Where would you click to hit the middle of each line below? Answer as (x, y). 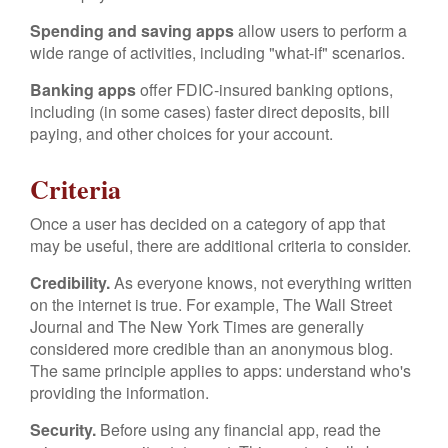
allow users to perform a (320, 30)
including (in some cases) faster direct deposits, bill (210, 111)
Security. (63, 429)
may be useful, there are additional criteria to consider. (220, 245)
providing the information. (119, 392)
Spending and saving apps (132, 30)
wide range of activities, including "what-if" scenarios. (217, 52)
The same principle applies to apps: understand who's (220, 370)
